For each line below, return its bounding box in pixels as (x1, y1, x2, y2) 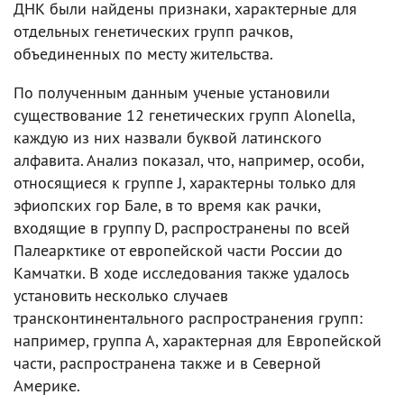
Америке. (14, 374, 80, 396)
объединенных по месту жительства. (14, 42, 273, 64)
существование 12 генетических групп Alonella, (14, 104, 354, 125)
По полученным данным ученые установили (14, 81, 330, 103)
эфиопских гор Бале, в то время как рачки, (14, 194, 320, 216)
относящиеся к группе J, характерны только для (14, 171, 356, 193)
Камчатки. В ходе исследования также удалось (14, 262, 348, 283)
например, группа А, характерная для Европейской (14, 329, 381, 351)
